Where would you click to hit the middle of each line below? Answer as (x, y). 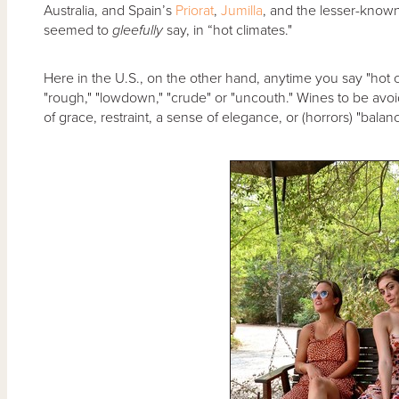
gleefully (137, 30)
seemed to (77, 30)
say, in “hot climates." (227, 30)
